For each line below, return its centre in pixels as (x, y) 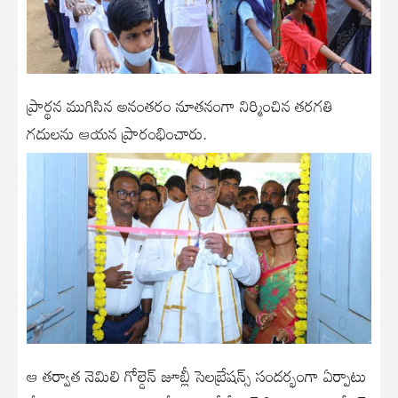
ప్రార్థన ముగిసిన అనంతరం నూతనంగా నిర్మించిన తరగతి (180, 105)
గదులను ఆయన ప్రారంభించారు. (117, 133)
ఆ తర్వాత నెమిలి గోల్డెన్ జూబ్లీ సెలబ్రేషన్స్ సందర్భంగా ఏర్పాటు (196, 376)
